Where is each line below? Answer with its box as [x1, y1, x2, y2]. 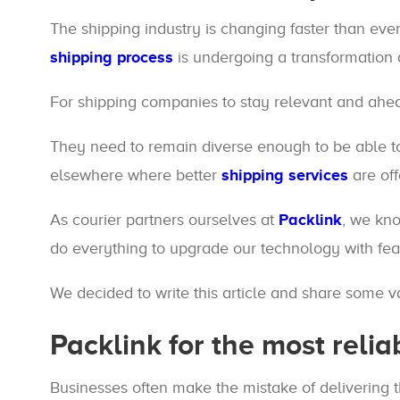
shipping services [221, 166, 348, 184]
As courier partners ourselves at [50, 211, 279, 229]
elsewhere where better [50, 166, 221, 184]
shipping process [50, 48, 173, 66]
